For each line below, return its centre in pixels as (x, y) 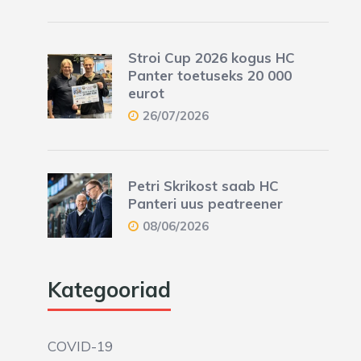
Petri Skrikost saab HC (203, 186)
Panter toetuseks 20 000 (210, 75)
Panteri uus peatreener (205, 203)
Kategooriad (109, 290)
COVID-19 (80, 346)
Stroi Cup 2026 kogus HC (211, 58)
